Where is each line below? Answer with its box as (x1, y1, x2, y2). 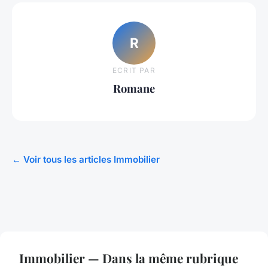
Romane (113, 81, 155, 96)
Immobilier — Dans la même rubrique (19, 249, 238, 266)
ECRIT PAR (112, 66, 156, 75)
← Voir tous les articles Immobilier (12, 153, 160, 165)
